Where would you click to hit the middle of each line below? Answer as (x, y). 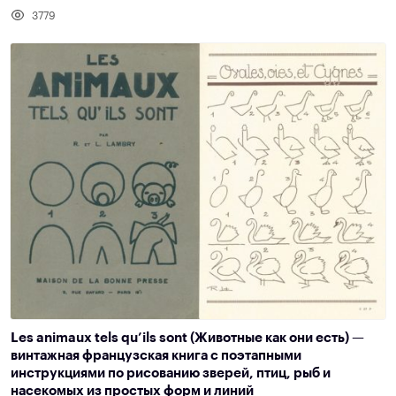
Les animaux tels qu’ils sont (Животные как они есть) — (187, 338)
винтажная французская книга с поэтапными (156, 355)
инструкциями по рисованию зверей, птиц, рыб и (171, 373)
